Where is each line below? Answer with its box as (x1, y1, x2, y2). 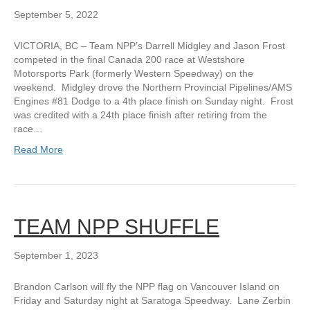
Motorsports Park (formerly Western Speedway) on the (14, 68, 253, 80)
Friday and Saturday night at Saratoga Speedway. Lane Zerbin (14, 295, 291, 307)
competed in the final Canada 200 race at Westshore (14, 54, 245, 66)
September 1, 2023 (14, 250, 98, 262)
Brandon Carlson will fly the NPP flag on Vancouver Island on (14, 281, 280, 293)
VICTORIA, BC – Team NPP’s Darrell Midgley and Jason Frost (14, 40, 285, 52)
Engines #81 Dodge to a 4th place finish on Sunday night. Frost (14, 95, 293, 107)
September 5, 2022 (14, 9, 98, 21)
